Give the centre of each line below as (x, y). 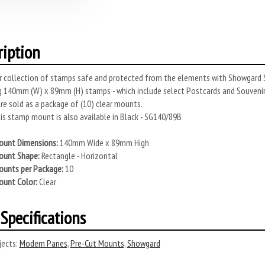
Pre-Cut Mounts (97, 243)
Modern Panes (43, 243)
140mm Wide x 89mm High (103, 143)
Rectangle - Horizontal (78, 156)
